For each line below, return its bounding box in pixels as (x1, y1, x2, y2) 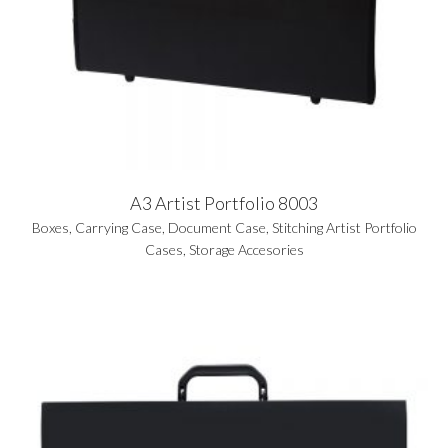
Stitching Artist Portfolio (271, 218, 417, 236)
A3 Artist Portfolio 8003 (130, 191, 318, 214)
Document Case (167, 218, 266, 236)
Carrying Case (74, 218, 162, 236)
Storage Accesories (188, 240, 304, 258)
